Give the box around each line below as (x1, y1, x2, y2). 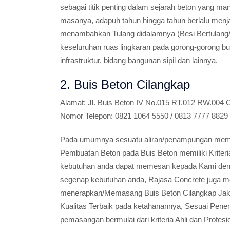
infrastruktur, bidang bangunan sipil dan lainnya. (60, 56, 218, 65)
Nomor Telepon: (60, 111, 113, 120)
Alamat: (60, 98, 86, 107)
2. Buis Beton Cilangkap (60, 78, 190, 91)
